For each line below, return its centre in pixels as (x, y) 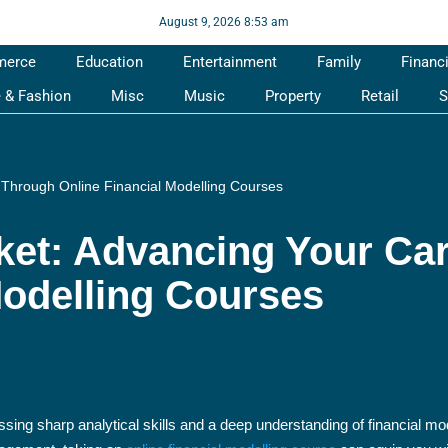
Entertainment (229, 62)
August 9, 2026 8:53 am (224, 22)
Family (338, 62)
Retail (379, 96)
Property (292, 96)
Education (109, 62)
